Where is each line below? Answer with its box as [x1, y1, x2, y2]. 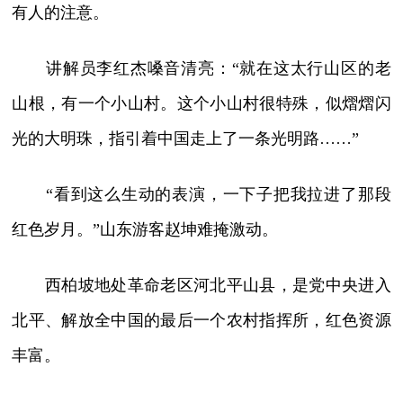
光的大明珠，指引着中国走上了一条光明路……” [12, 130, 360, 148]
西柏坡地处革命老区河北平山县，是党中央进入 [12, 276, 391, 295]
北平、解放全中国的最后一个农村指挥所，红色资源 [12, 311, 391, 330]
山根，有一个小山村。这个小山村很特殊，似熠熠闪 [12, 94, 391, 113]
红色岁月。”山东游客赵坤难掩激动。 [12, 220, 279, 239]
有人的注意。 [12, 4, 110, 22]
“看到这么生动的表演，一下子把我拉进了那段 [12, 185, 391, 204]
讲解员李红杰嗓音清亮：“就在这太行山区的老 [12, 59, 391, 78]
